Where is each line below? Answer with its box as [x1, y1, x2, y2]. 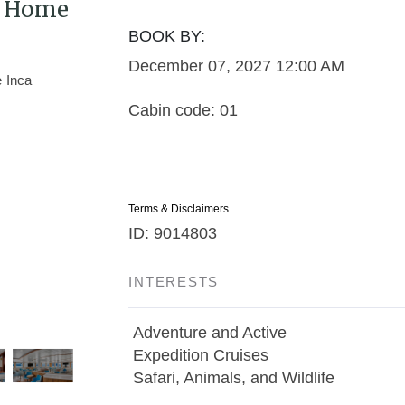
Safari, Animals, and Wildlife [133, 369, 335, 387]
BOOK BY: [128, 27, 206, 45]
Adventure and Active [133, 324, 287, 342]
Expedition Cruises [133, 346, 269, 364]
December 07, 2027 [128, 57, 272, 75]
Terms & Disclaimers [128, 202, 230, 215]
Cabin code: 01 [128, 101, 239, 119]
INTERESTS [128, 274, 220, 289]
